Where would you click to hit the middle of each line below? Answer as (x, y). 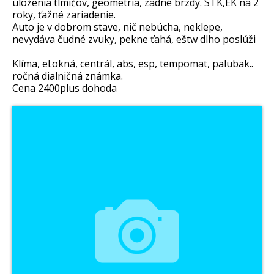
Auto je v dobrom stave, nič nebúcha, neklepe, (117, 27)
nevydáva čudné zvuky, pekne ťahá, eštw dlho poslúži (134, 39)
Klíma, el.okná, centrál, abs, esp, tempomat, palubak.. (133, 64)
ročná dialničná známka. (68, 76)
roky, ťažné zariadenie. (64, 15)
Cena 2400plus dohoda (65, 88)
